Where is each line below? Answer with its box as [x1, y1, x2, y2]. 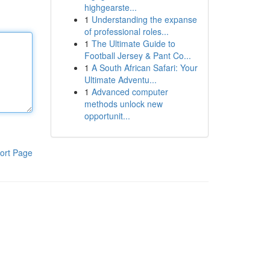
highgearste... [84, 1, 137, 13]
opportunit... [84, 110, 130, 122]
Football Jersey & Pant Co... [84, 49, 191, 61]
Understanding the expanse [91, 13, 197, 25]
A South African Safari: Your [91, 61, 198, 74]
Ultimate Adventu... [84, 74, 157, 86]
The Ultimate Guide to [91, 37, 175, 49]
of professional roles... [84, 25, 169, 37]
